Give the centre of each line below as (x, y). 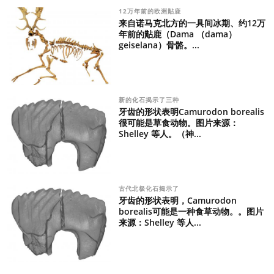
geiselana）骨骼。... (159, 45)
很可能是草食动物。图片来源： (178, 122)
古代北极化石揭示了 (150, 189)
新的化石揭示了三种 (150, 99)
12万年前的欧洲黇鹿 (151, 11)
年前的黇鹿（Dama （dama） (177, 34)
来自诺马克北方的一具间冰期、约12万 (192, 23)
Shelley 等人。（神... (160, 133)
